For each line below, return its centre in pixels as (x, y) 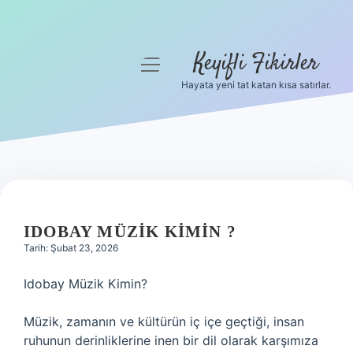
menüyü (165, 63)
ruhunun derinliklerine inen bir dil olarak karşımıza (171, 340)
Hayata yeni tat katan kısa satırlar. (256, 85)
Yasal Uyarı (71, 184)
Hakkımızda (71, 222)
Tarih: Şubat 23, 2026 (71, 248)
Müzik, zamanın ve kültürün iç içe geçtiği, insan (164, 321)
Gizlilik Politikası (71, 147)
